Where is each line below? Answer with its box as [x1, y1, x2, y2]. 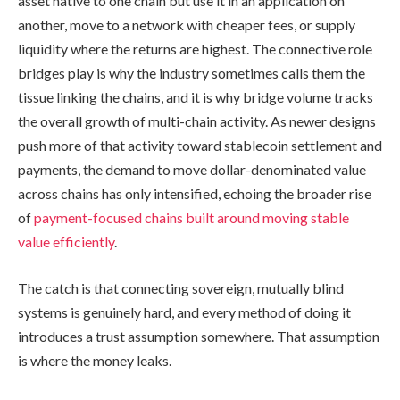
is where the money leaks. [18, 351, 171, 369]
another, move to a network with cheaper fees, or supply [18, 16, 355, 34]
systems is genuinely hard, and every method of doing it [18, 303, 351, 321]
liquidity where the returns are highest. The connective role [18, 40, 372, 58]
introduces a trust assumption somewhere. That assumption [18, 327, 379, 345]
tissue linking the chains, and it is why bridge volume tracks [18, 88, 373, 106]
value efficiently [18, 233, 114, 251]
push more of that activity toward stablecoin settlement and [18, 137, 382, 154]
